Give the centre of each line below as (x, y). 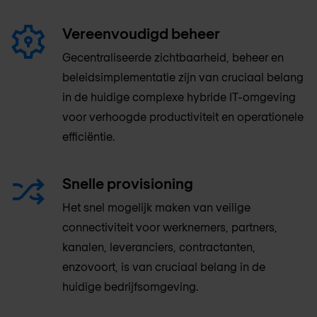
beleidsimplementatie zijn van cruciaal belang (183, 76)
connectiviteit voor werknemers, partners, (170, 226)
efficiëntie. (88, 136)
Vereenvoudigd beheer (141, 33)
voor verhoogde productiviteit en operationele (183, 116)
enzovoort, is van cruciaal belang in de (164, 266)
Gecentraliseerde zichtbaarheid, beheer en (173, 57)
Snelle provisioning (128, 183)
